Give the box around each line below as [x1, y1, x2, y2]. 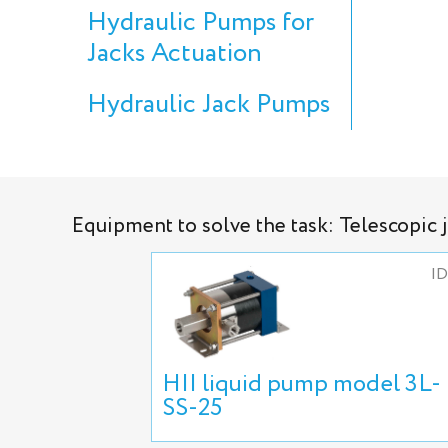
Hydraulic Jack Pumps [87, 85, 330, 125]
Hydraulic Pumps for [87, 3, 314, 43]
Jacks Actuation [87, 34, 262, 74]
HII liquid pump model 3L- [162, 366, 441, 402]
